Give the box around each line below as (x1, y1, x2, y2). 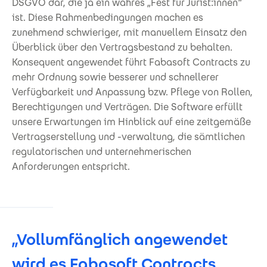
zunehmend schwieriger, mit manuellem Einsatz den (12, 26, 247, 39)
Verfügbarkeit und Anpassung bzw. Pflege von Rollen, (12, 85, 253, 98)
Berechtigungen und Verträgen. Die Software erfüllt (12, 100, 243, 113)
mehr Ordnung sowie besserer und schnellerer (12, 70, 219, 83)
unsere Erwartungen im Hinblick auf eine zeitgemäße (12, 115, 251, 128)
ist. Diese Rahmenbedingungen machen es (12, 11, 203, 24)
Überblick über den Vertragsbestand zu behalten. (12, 41, 232, 54)
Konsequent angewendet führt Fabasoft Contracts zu (12, 55, 250, 69)
